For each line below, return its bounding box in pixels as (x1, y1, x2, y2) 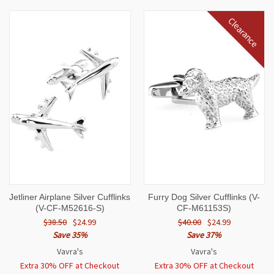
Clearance (226, 15, 261, 50)
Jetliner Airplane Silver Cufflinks (9, 192, 131, 202)
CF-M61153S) (177, 203, 232, 213)
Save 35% (52, 229, 87, 241)
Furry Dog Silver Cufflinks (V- (148, 192, 261, 202)
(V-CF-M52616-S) (35, 203, 105, 213)
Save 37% (187, 229, 222, 241)
